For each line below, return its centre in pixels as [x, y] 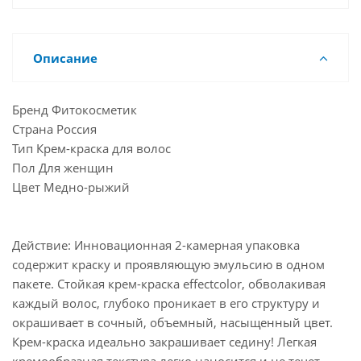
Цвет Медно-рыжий [71, 187]
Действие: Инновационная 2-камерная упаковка [156, 245]
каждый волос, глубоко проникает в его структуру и [166, 303]
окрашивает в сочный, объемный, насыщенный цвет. [172, 322]
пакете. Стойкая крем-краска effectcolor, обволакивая [169, 284]
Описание [65, 58]
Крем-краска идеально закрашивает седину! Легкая [164, 342]
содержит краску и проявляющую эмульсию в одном [168, 264]
